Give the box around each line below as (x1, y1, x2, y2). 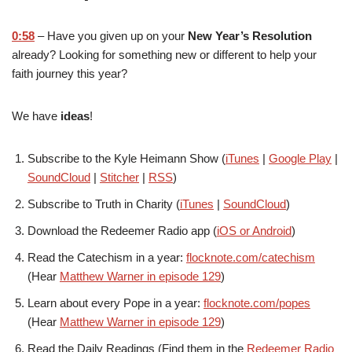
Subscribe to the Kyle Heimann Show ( (27, 152, 225, 166)
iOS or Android (217, 224, 291, 238)
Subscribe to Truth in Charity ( (27, 197, 180, 211)
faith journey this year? (12, 67, 127, 81)
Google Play (269, 152, 332, 166)
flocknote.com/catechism (186, 251, 315, 265)
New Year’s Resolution (188, 29, 312, 43)
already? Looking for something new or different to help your (12, 48, 317, 62)
